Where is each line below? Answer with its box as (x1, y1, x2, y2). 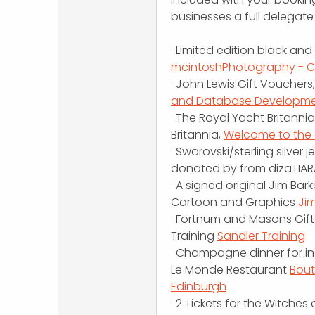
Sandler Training (217, 228, 305, 245)
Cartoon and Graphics (171, 194, 298, 211)
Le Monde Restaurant (171, 262, 290, 278)
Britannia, (171, 127, 224, 143)
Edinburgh (171, 278, 226, 295)
